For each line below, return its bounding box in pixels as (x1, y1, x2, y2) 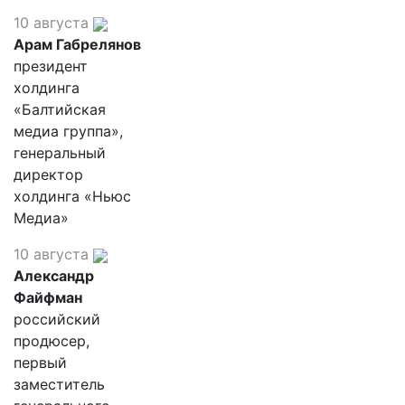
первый (14, 353, 67, 372)
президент (14, 57, 88, 75)
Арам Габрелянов (14, 35, 141, 53)
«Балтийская (14, 100, 106, 118)
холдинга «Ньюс (14, 187, 131, 205)
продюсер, (14, 332, 89, 350)
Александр (14, 267, 94, 285)
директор (14, 165, 83, 184)
